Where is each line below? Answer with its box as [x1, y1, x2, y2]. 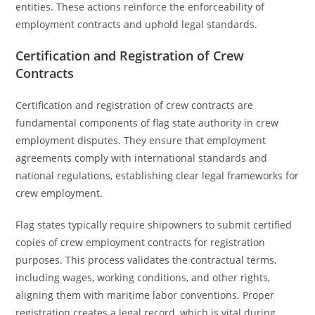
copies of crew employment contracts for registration [15, 236, 266, 249]
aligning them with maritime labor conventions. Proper [15, 288, 275, 302]
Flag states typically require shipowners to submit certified [15, 218, 292, 231]
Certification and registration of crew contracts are [15, 98, 254, 112]
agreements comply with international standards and [15, 151, 268, 165]
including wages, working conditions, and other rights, [15, 271, 271, 284]
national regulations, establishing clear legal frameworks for [15, 169, 300, 182]
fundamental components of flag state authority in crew [15, 116, 279, 129]
